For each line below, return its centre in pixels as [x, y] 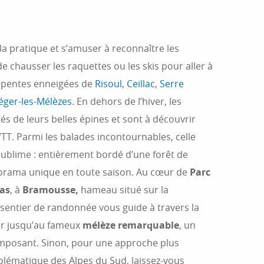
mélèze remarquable [131, 225]
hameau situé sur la [123, 190]
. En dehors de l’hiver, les [127, 101]
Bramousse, [50, 190]
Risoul [108, 84]
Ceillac [141, 84]
